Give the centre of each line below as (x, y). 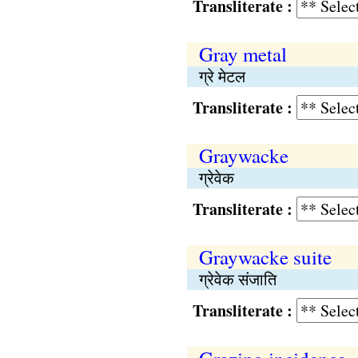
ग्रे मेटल (222, 76)
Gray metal (243, 54)
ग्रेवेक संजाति (237, 279)
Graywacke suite (265, 257)
